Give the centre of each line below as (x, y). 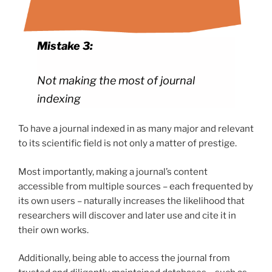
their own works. (53, 230)
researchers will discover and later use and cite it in (127, 215)
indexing (59, 98)
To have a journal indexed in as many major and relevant (136, 129)
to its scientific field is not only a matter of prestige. (128, 144)
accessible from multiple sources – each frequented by (136, 186)
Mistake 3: (65, 46)
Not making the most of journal (116, 80)
